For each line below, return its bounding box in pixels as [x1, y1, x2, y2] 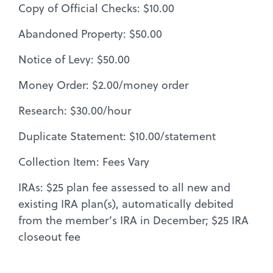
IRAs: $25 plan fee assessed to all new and [18, 179, 230, 195]
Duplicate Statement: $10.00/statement [18, 128, 216, 144]
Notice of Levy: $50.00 [18, 51, 130, 67]
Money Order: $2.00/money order [18, 77, 188, 93]
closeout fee [18, 229, 80, 244]
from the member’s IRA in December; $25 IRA [18, 212, 249, 228]
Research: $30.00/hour [18, 102, 131, 118]
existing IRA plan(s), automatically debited [18, 196, 233, 211]
